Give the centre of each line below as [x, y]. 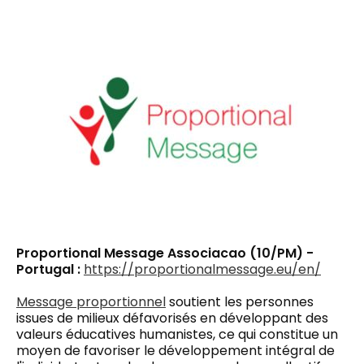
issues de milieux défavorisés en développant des [172, 318]
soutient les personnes [240, 301]
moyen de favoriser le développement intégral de [175, 350]
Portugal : [50, 269]
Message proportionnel [91, 301]
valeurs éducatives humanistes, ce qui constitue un [177, 334]
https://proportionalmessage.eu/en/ [202, 269]
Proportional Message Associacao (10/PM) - [165, 253]
